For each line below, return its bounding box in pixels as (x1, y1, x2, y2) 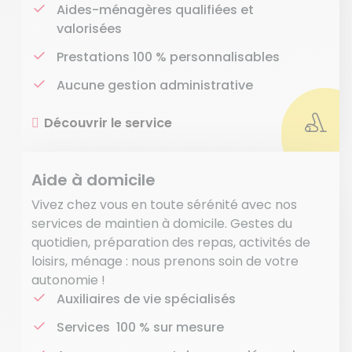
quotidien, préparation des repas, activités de (31, 233, 310, 251)
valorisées (57, 20, 122, 38)
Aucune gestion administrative (57, 76, 253, 94)
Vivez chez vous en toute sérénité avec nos (31, 196, 297, 214)
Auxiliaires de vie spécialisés (57, 290, 236, 308)
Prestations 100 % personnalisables (57, 48, 280, 66)
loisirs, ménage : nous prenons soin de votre (31, 252, 299, 270)
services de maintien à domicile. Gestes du (31, 214, 292, 233)
